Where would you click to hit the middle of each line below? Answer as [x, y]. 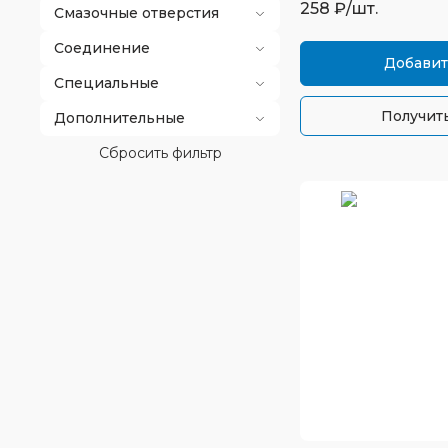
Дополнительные [119, 118]
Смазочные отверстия [136, 13]
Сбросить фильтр [160, 153]
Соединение [102, 48]
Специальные [106, 83]
